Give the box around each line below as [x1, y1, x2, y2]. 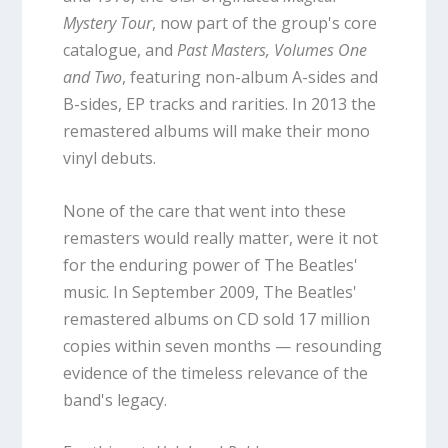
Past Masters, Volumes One [176, 39, 367, 62]
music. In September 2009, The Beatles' [62, 280, 357, 303]
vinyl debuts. [62, 147, 156, 170]
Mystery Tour [62, 12, 152, 35]
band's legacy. [62, 388, 167, 411]
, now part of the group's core [151, 12, 377, 35]
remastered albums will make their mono [62, 120, 370, 143]
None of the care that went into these [62, 199, 346, 222]
